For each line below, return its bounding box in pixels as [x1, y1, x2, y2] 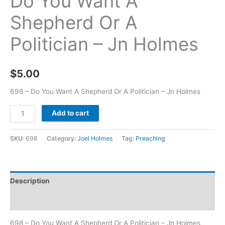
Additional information [10, 196, 86, 204]
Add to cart [52, 108, 89, 117]
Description [10, 177, 50, 185]
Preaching [136, 134, 165, 142]
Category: [47, 134, 77, 142]
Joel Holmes [77, 134, 113, 142]
